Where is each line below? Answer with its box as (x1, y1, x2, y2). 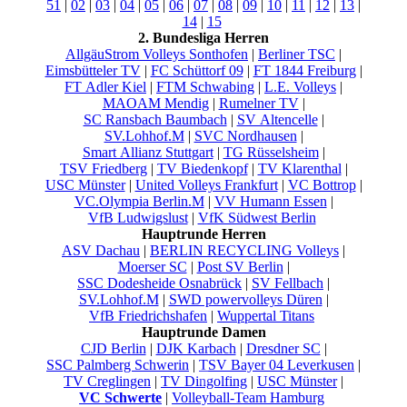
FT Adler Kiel (65, 78, 146, 94)
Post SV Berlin (196, 258, 283, 274)
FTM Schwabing (156, 78, 254, 94)
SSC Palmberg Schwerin (46, 356, 189, 372)
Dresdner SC (245, 340, 321, 356)
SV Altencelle (236, 111, 318, 127)
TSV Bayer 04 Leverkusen (199, 356, 354, 372)
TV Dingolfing (161, 372, 247, 389)
